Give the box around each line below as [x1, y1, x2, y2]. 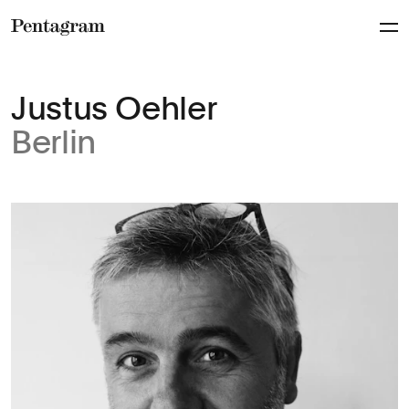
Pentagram [10, 39, 91, 58]
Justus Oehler [11, 89, 217, 128]
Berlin [11, 122, 96, 162]
